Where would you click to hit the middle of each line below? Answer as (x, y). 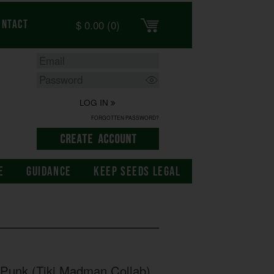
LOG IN (95, 102)
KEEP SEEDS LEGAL (137, 172)
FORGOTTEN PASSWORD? (125, 117)
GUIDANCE (49, 172)
